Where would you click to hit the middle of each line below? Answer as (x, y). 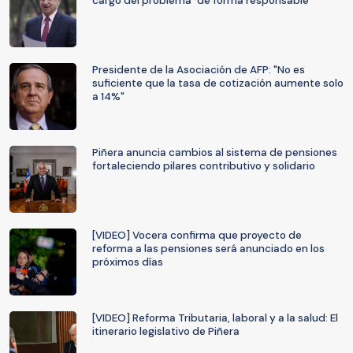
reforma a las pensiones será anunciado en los (208, 249)
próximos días (128, 262)
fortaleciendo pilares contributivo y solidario (204, 166)
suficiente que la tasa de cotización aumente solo (218, 83)
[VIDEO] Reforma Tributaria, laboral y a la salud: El (215, 318)
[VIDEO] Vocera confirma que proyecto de (197, 235)
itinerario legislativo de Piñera (166, 331)
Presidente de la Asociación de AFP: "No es (199, 70)
